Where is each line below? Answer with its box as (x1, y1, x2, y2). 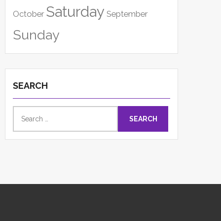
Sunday (13, 27, 60, 43)
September (107, 9, 147, 19)
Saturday (46, 3, 105, 21)
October (13, 9, 44, 19)
